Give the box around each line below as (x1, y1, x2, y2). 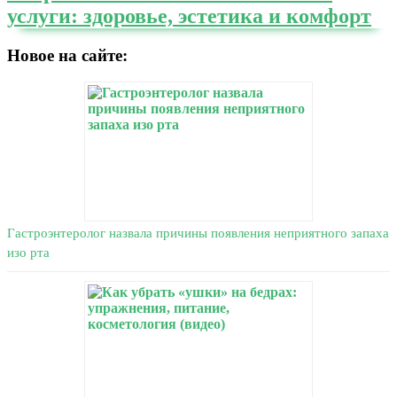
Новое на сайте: (7, 45, 128, 65)
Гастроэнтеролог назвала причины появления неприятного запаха (7, 226, 389, 241)
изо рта (7, 245, 50, 261)
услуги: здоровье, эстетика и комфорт (7, 4, 371, 27)
